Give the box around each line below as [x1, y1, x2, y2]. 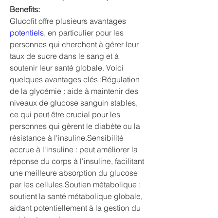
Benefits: [10, 4, 40, 14]
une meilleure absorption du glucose [10, 168, 138, 178]
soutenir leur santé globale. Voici [10, 63, 124, 73]
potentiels [10, 28, 44, 37]
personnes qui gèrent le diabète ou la [10, 121, 140, 131]
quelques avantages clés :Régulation [10, 74, 140, 84]
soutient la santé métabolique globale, [10, 191, 143, 201]
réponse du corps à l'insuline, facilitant [10, 156, 144, 166]
